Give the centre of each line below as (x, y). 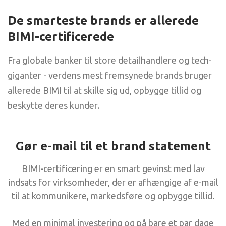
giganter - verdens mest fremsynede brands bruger (110, 75)
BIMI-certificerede (61, 37)
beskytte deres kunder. (53, 105)
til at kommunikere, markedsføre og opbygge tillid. (113, 196)
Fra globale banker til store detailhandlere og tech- (110, 60)
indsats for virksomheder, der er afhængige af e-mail (113, 182)
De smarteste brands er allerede (103, 20)
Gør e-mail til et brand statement (113, 146)
